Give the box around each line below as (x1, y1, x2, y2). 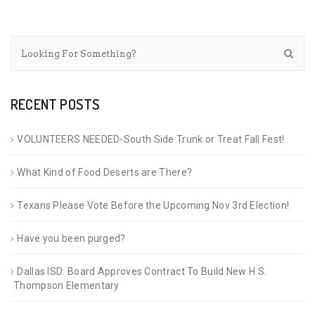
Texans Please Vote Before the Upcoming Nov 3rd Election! (17, 199, 290, 211)
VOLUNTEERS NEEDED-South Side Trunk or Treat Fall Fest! (17, 133, 285, 145)
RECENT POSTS (11, 94, 101, 113)
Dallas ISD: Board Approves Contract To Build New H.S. (17, 265, 267, 277)
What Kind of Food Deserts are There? (17, 166, 193, 178)
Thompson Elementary (13, 279, 120, 291)
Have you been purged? (17, 232, 126, 244)
